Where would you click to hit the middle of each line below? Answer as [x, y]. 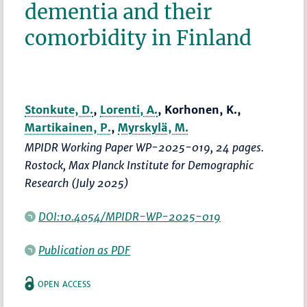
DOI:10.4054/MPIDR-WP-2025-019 [130, 217]
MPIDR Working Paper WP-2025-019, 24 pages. [145, 148]
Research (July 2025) [77, 183]
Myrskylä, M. [153, 128]
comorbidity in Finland [138, 38]
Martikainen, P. [68, 128]
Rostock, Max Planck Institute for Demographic [139, 165]
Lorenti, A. [129, 110]
